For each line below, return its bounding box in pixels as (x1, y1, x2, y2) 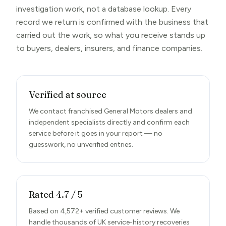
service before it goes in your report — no (29, 129, 162, 138)
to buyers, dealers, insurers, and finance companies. (16, 43, 202, 53)
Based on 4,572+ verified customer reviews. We (29, 207, 180, 215)
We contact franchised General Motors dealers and (29, 107, 192, 116)
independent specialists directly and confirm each (29, 118, 190, 127)
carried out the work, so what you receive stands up (16, 30, 205, 40)
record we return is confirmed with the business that (16, 17, 208, 27)
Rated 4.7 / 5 (29, 189, 83, 200)
